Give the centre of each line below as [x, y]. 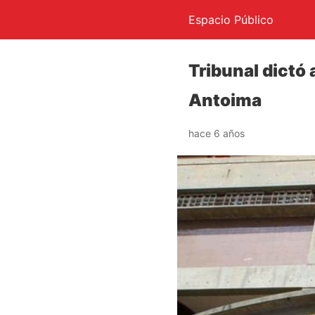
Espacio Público [231, 20]
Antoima [225, 100]
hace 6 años [217, 133]
